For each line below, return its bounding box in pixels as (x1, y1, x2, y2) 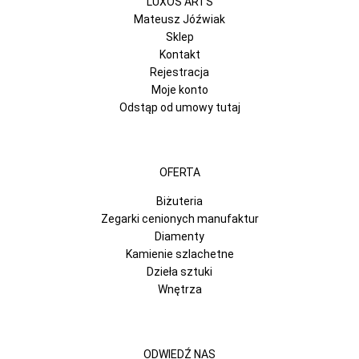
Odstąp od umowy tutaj (119, 101, 240, 115)
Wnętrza (157, 283, 202, 296)
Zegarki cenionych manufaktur (100, 212, 259, 226)
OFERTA (159, 166, 200, 179)
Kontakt (159, 48, 200, 62)
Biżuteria (156, 195, 203, 208)
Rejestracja (150, 66, 209, 79)
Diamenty (155, 230, 204, 244)
